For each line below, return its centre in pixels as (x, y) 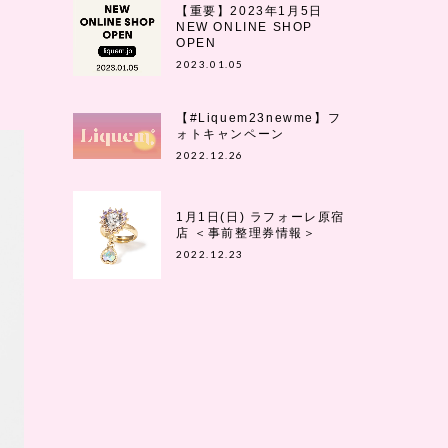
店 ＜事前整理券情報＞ (246, 232)
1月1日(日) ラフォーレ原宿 (261, 216)
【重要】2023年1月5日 (256, 11)
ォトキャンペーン (230, 133)
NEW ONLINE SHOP (245, 27)
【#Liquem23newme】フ (259, 117)
